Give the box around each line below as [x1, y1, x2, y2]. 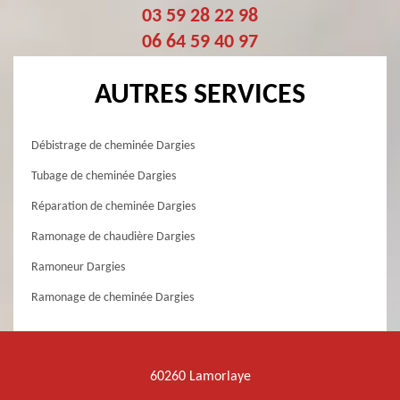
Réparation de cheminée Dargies [31, 200, 196, 214]
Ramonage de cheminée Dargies [31, 291, 194, 305]
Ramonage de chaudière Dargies [31, 230, 195, 245]
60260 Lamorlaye [149, 370, 251, 385]
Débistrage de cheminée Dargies [31, 139, 195, 154]
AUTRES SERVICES [95, 81, 305, 111]
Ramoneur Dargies [31, 261, 125, 275]
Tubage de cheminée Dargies [31, 170, 176, 184]
